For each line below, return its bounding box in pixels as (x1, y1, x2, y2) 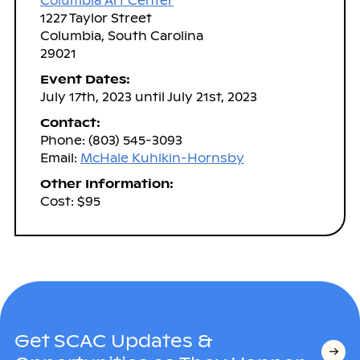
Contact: (39, 114, 100, 130)
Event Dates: (39, 71, 130, 87)
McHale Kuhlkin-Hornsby (80, 149, 244, 166)
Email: (39, 149, 80, 166)
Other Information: (39, 175, 174, 191)
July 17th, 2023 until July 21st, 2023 (39, 88, 257, 104)
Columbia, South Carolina (39, 27, 203, 43)
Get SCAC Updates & (14, 329, 212, 352)
